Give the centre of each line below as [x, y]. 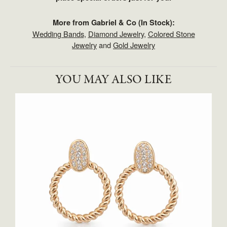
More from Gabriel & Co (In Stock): [113, 23]
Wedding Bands [58, 34]
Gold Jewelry [134, 45]
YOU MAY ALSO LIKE [113, 80]
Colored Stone [171, 34]
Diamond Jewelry [116, 34]
